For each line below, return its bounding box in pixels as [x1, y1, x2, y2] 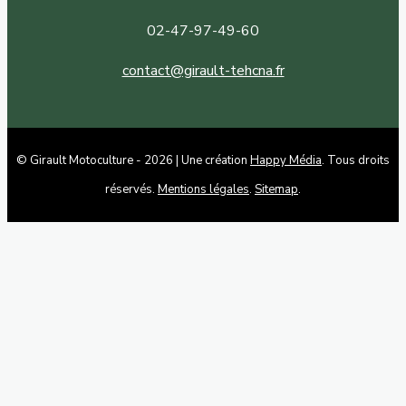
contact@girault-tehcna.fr [121, 61, 285, 82]
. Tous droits [322, 152, 390, 169]
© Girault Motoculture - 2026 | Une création [16, 152, 250, 169]
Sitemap [255, 181, 298, 198]
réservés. [105, 181, 158, 198]
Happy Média [250, 152, 322, 169]
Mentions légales [158, 181, 249, 198]
